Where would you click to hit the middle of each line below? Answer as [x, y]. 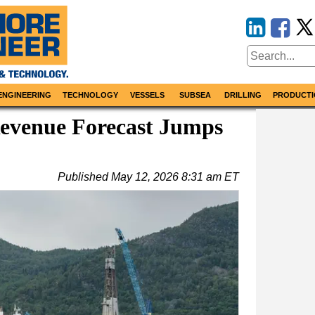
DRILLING [243, 95]
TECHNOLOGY [90, 95]
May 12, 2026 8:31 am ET [175, 177]
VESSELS [148, 95]
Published [84, 177]
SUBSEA [195, 95]
